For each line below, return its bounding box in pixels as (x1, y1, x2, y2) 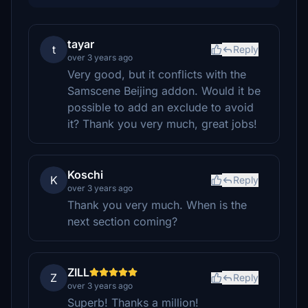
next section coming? (67, 214, 177, 228)
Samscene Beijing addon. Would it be (67, 84, 261, 98)
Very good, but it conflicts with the (67, 67, 246, 81)
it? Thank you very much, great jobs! (67, 117, 257, 131)
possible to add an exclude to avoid (67, 100, 254, 114)
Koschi (67, 168, 103, 181)
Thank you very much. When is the (67, 198, 247, 212)
